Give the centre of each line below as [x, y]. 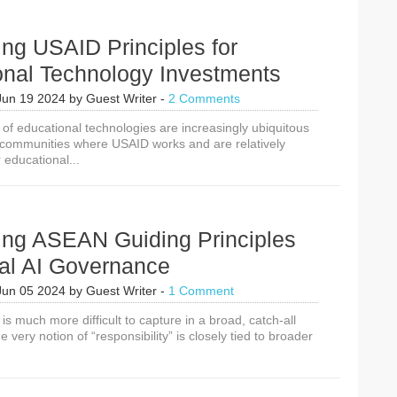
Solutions [276, 33]
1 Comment [201, 291]
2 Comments [204, 98]
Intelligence [282, 17]
